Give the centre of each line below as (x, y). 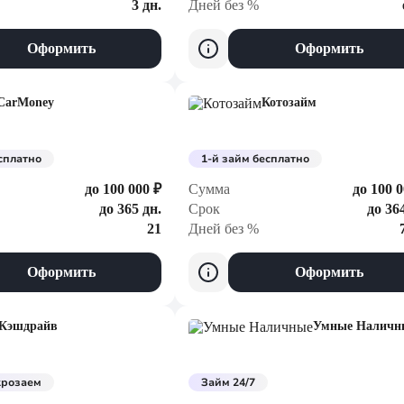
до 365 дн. (130, 209)
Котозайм (289, 102)
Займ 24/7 (228, 382)
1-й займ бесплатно (255, 159)
